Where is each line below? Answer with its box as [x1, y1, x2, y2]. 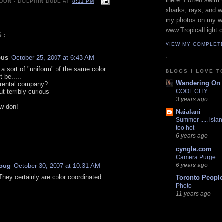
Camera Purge [176, 153, 216, 161]
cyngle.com [176, 145, 212, 153]
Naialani [176, 108, 201, 116]
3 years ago [176, 96, 208, 103]
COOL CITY [176, 88, 208, 95]
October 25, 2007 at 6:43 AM [11, 54, 94, 62]
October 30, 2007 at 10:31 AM [14, 162, 100, 170]
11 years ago [176, 190, 211, 197]
